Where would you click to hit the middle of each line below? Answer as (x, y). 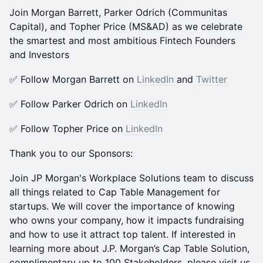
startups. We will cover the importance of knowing (122, 206)
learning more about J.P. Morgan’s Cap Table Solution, (129, 248)
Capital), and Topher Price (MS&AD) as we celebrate (126, 26)
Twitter (212, 79)
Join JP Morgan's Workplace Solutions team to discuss (131, 178)
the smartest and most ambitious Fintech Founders (122, 41)
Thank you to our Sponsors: (71, 153)
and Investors (39, 55)
